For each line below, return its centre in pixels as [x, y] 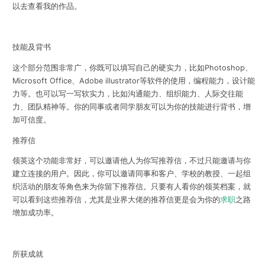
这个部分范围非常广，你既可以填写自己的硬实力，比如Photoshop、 [132, 67]
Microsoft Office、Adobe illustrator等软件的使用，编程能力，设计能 [133, 80]
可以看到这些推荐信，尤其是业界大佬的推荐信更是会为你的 [116, 200]
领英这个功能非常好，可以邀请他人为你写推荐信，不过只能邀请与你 [131, 161]
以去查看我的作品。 [47, 6]
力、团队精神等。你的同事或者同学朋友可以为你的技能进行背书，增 [131, 106]
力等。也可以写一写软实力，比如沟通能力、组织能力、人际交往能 [127, 93]
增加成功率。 [35, 213]
